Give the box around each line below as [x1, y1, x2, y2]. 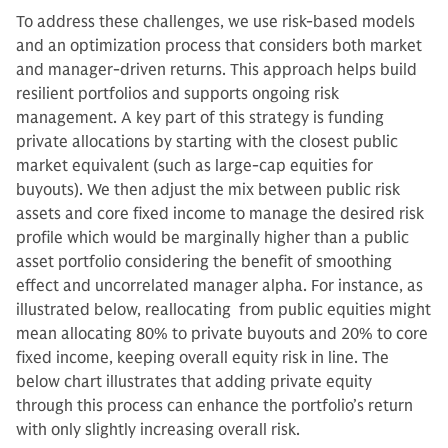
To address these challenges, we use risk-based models [16, 11, 415, 32]
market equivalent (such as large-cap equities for [16, 155, 373, 176]
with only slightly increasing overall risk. [16, 419, 300, 440]
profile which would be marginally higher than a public [16, 227, 409, 248]
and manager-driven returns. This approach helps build [16, 59, 417, 80]
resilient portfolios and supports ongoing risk [16, 83, 339, 104]
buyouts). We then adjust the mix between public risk [16, 179, 400, 200]
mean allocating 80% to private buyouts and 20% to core [16, 323, 428, 344]
